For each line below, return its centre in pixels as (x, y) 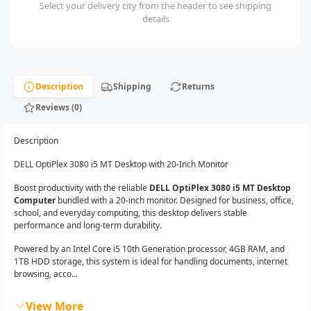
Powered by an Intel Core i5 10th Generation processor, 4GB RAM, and (149, 249)
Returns (198, 86)
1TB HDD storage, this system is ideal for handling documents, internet (151, 261)
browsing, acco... (46, 274)
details (155, 19)
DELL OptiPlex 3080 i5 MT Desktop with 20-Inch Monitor (121, 164)
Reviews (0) (58, 107)
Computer (35, 200)
